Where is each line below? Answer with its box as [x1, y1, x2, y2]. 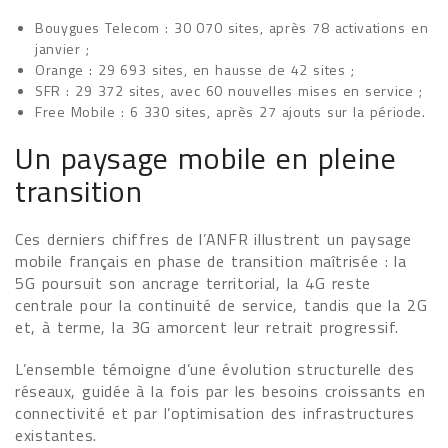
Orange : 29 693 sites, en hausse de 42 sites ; [35, 59, 355, 80]
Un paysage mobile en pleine [15, 135, 397, 181]
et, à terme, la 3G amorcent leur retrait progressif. [15, 315, 400, 339]
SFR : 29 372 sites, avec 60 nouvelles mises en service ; [35, 80, 423, 101]
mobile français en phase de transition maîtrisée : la [15, 249, 407, 273]
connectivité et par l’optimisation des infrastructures [15, 401, 415, 425]
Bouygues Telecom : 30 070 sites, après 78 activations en [35, 17, 429, 38]
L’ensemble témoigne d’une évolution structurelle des [15, 357, 415, 381]
